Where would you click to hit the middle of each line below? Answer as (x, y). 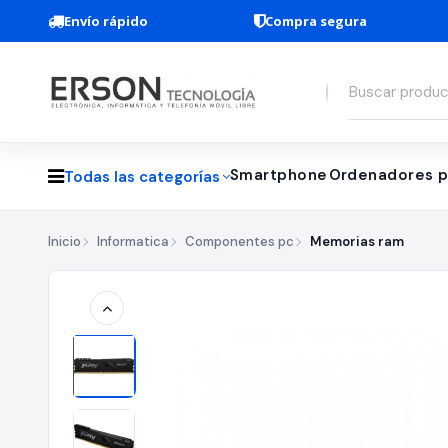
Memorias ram (357, 241)
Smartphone (279, 175)
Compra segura (316, 21)
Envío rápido (106, 21)
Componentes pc (239, 241)
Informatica (133, 241)
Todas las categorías (142, 176)
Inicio (64, 241)
